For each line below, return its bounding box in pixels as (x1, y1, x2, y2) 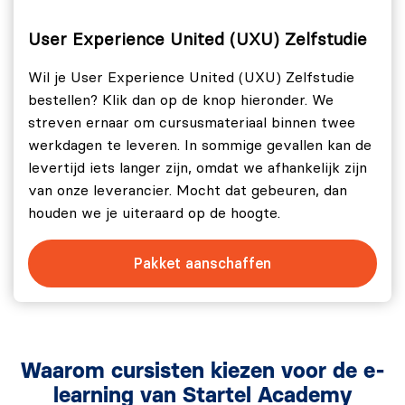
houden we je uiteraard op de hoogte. (28, 205, 280, 221)
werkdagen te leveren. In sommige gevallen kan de (28, 137, 372, 153)
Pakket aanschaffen (134, 254, 271, 272)
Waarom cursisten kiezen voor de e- (20, 360, 385, 382)
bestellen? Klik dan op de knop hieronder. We (28, 92, 334, 108)
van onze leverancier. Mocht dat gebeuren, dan (28, 183, 347, 198)
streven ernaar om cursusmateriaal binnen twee (28, 115, 355, 130)
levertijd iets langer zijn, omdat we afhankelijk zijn (28, 160, 367, 175)
